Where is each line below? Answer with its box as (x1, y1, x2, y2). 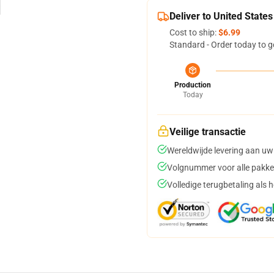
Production (174, 81, 211, 89)
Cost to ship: (169, 28, 218, 37)
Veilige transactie (169, 126, 246, 138)
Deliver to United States (169, 10, 273, 22)
